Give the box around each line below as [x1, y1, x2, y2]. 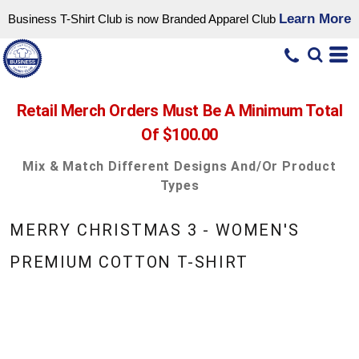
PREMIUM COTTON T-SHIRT [9, 252, 248, 272]
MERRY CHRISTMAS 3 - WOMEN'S [9, 220, 300, 240]
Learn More [279, 11, 351, 26]
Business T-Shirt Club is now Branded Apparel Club [8, 12, 279, 26]
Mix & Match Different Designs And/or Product [22, 159, 337, 174]
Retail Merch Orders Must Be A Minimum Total [16, 101, 343, 120]
